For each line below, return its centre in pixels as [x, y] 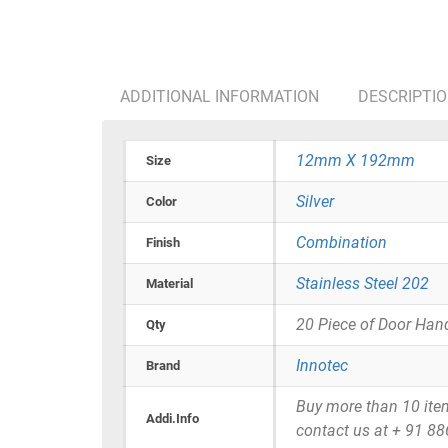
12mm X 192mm [355, 161]
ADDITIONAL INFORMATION [219, 97]
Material [169, 284]
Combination [341, 243]
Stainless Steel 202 [362, 284]
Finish [163, 243]
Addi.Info [172, 419]
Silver [315, 202]
